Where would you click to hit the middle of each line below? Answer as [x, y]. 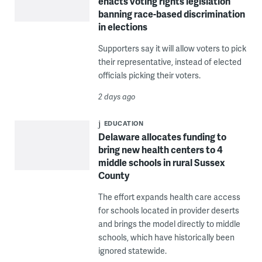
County [113, 175]
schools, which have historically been [166, 237]
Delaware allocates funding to [162, 137]
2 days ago [117, 97]
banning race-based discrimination [171, 14]
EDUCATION [124, 123]
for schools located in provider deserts [168, 211]
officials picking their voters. [149, 75]
